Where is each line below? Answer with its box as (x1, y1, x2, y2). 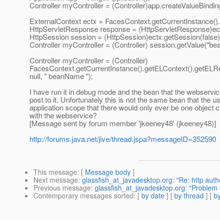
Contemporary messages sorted (33, 191, 134, 201)
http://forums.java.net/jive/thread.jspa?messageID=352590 (29, 134, 216, 144)
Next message (33, 175, 78, 185)
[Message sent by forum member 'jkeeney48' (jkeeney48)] (29, 118, 216, 129)
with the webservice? (29, 110, 97, 121)
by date (141, 191, 165, 201)
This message (33, 167, 77, 177)
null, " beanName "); (29, 71, 93, 82)
